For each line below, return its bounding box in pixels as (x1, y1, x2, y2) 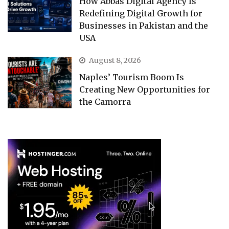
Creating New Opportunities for (79, 84, 211, 95)
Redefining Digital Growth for (79, 8, 203, 19)
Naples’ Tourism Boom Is (79, 72, 185, 83)
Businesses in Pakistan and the (79, 20, 209, 31)
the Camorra (79, 97, 131, 107)
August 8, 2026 (89, 56, 142, 65)
